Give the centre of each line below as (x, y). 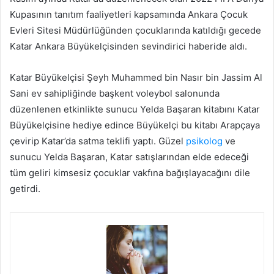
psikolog (204, 141)
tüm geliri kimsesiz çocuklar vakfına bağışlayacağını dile (130, 173)
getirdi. (25, 189)
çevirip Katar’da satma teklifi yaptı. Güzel (98, 141)
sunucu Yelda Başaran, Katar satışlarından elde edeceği (129, 157)
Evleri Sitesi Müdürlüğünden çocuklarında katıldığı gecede (135, 31)
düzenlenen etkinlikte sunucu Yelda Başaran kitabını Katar (135, 109)
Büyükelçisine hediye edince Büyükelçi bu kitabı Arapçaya (135, 125)
